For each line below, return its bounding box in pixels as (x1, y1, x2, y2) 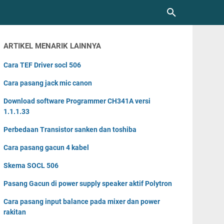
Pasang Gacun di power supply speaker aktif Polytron (3, 179, 172, 187)
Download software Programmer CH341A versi (3, 97, 151, 105)
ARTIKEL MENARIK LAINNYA (3, 41, 101, 50)
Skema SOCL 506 (3, 161, 59, 169)
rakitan (3, 208, 26, 216)
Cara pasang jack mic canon (3, 79, 92, 87)
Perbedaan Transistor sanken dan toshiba (3, 125, 137, 133)
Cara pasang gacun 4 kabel (3, 143, 89, 151)
